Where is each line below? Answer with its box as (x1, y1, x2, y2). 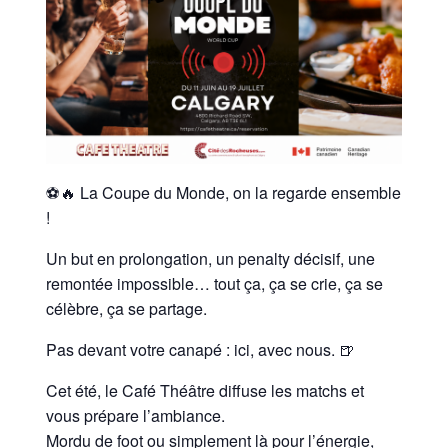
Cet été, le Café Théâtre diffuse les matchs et (46, 379, 365, 403)
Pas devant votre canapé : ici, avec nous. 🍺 (46, 338, 356, 362)
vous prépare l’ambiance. (46, 404, 226, 428)
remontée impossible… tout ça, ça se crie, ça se (46, 272, 384, 296)
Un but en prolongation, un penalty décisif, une (46, 247, 376, 271)
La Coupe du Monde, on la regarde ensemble (80, 181, 402, 205)
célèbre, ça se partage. (46, 297, 208, 321)
